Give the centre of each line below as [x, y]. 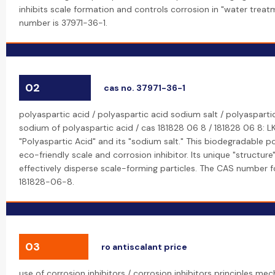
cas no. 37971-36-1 [145, 88]
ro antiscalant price [144, 247]
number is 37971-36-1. [63, 23]
